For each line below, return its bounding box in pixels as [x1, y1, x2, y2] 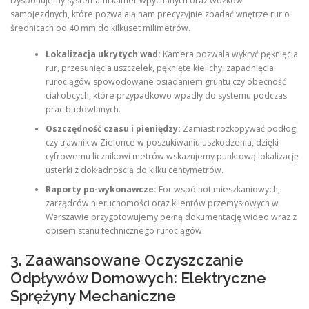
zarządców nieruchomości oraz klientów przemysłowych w [45, 197, 279, 210]
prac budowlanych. [45, 103, 121, 116]
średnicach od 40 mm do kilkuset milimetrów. [10, 21, 190, 34]
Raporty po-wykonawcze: [45, 183, 157, 196]
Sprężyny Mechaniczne [10, 286, 176, 305]
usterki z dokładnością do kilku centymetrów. [45, 164, 223, 177]
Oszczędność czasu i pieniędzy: [45, 123, 181, 135]
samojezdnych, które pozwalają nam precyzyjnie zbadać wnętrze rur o [10, 8, 290, 20]
